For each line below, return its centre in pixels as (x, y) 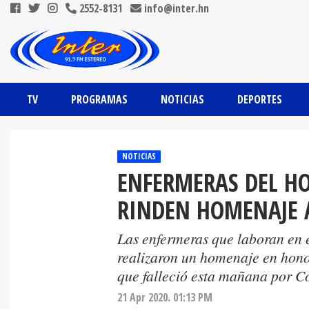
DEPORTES (260, 99)
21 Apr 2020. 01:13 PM (165, 297)
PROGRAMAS (99, 99)
